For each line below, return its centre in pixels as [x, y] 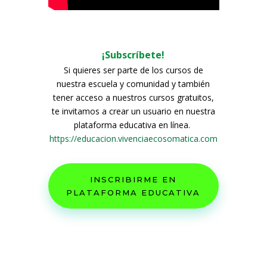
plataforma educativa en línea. [133, 125]
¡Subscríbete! [133, 55]
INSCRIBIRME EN [133, 179]
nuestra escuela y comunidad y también [133, 83]
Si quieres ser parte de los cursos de [133, 70]
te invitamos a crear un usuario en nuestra [133, 111]
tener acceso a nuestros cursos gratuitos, [133, 97]
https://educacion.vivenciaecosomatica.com [133, 138]
